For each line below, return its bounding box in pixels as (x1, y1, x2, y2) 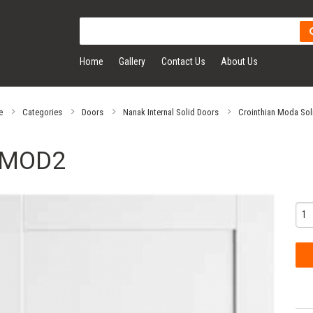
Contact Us (161, 56, 205, 68)
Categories (22, 106, 62, 117)
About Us (221, 56, 259, 68)
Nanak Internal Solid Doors (122, 106, 219, 117)
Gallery (119, 56, 146, 68)
